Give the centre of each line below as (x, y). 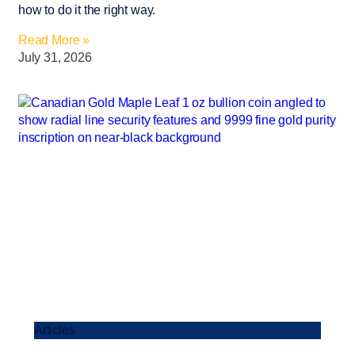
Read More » (54, 40)
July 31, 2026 (55, 57)
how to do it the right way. (87, 10)
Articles (55, 330)
